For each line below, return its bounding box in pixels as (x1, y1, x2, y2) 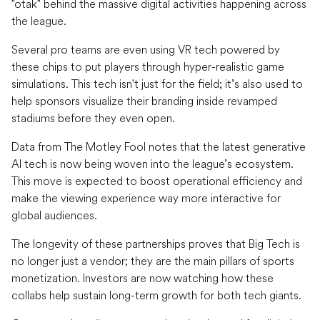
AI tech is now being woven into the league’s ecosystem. (11, 156, 294, 171)
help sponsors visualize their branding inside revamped (11, 94, 277, 109)
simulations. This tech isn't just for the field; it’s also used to (11, 76, 303, 91)
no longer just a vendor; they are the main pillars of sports (11, 254, 294, 269)
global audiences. (11, 208, 97, 223)
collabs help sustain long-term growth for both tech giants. (11, 288, 301, 303)
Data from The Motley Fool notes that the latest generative (11, 139, 306, 154)
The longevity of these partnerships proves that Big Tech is (11, 236, 300, 251)
